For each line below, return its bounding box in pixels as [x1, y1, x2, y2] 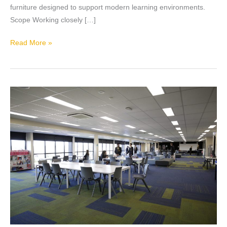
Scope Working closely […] [10, 16, 96, 24]
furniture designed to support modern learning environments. [10, 3, 205, 11]
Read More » [10, 39, 52, 47]
